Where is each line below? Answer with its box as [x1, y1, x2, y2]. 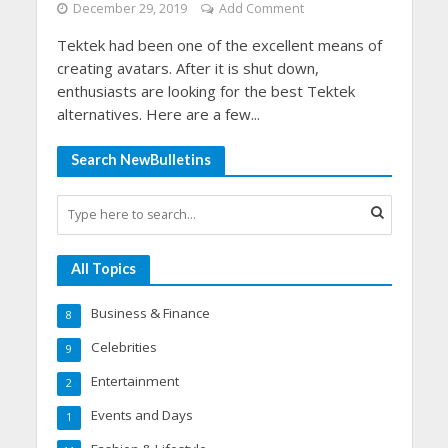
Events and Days [90, 405, 193, 424]
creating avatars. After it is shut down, [56, 57, 319, 78]
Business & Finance [90, 303, 210, 322]
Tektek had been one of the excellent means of [56, 34, 382, 55]
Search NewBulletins [70, 150, 211, 168]
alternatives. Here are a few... [56, 103, 260, 124]
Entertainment [90, 371, 179, 390]
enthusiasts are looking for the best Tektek [56, 80, 355, 101]
